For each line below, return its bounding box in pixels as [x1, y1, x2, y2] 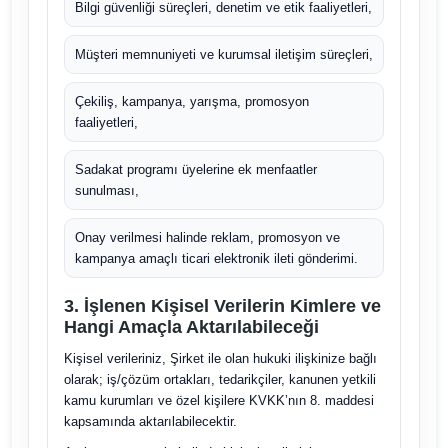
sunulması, [74, 183, 139, 198]
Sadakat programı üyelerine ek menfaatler [74, 162, 317, 177]
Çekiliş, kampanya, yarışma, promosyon [74, 94, 309, 109]
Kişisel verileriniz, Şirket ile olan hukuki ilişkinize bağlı [63, 351, 377, 366]
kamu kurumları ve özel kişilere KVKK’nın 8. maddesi [63, 393, 374, 408]
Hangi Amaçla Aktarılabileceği [63, 317, 319, 337]
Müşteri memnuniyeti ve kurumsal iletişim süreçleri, [74, 47, 373, 62]
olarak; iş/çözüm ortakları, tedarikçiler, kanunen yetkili [63, 372, 376, 387]
